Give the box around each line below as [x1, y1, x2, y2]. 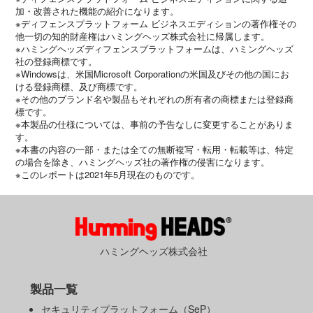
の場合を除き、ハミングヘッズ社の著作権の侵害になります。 [15, 155, 270, 169]
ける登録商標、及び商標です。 [15, 80, 143, 94]
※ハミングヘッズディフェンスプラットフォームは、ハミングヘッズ [15, 42, 294, 56]
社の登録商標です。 [15, 54, 98, 68]
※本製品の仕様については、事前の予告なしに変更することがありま [15, 117, 294, 131]
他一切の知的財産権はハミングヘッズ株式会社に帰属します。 [15, 29, 270, 43]
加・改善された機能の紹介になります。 [15, 4, 180, 18]
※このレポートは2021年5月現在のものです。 [15, 168, 201, 182]
